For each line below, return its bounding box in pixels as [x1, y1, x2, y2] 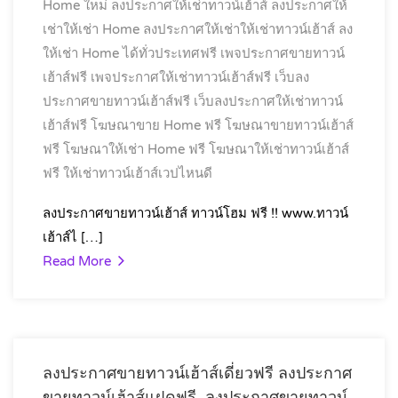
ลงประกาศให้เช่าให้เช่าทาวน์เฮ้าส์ [143, 21, 335, 37]
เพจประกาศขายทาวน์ [220, 45, 345, 61]
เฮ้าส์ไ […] [43, 229, 103, 245]
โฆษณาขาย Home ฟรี [91, 117, 221, 133]
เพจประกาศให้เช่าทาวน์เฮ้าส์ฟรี [91, 69, 271, 85]
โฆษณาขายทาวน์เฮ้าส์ [225, 117, 354, 133]
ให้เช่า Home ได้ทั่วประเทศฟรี [43, 45, 217, 61]
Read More [43, 253, 115, 269]
